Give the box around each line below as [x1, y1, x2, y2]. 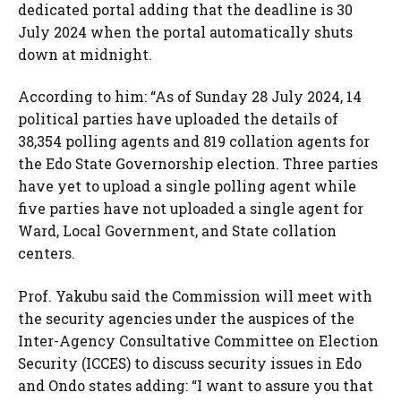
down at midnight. [18, 44, 152, 64]
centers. [18, 243, 75, 263]
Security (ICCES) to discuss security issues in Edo [18, 353, 362, 372]
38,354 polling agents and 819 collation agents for [18, 132, 370, 151]
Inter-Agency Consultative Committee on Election [18, 330, 379, 350]
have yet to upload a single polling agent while [18, 176, 356, 196]
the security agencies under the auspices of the [18, 308, 354, 328]
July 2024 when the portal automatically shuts [18, 21, 353, 41]
